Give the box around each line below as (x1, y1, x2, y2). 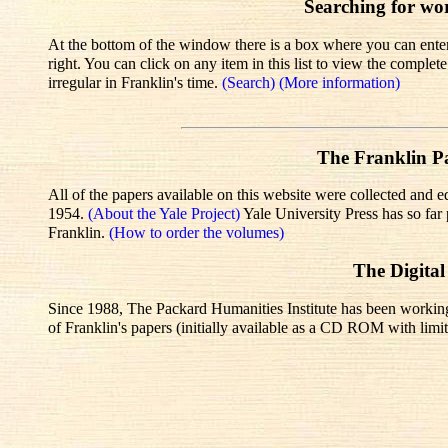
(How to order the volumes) (109, 224, 284, 242)
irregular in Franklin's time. (48, 73, 222, 91)
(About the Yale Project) (88, 205, 243, 223)
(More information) (279, 73, 400, 91)
